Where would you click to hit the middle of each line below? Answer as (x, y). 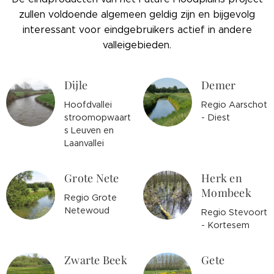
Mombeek (226, 193)
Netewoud (87, 210)
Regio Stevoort (234, 212)
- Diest (216, 117)
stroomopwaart (98, 117)
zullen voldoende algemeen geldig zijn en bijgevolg (137, 14)
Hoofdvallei (88, 105)
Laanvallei (84, 143)
